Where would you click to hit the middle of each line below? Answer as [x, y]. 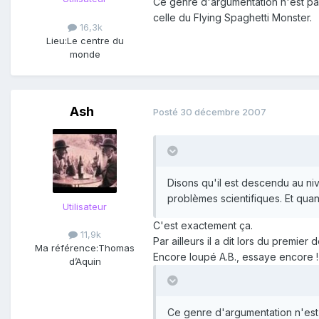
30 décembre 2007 [223, 112]
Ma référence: [67, 247]
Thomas [116, 247]
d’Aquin [85, 261]
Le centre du [95, 40]
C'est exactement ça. [203, 225]
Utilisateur [85, 206]
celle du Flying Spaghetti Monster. [232, 18]
